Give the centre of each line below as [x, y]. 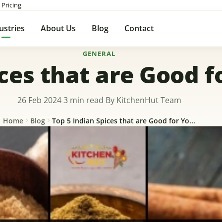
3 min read [84, 100]
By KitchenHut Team [143, 100]
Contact [139, 28]
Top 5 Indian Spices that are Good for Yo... [123, 120]
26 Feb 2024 [39, 100]
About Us [58, 28]
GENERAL [99, 54]
